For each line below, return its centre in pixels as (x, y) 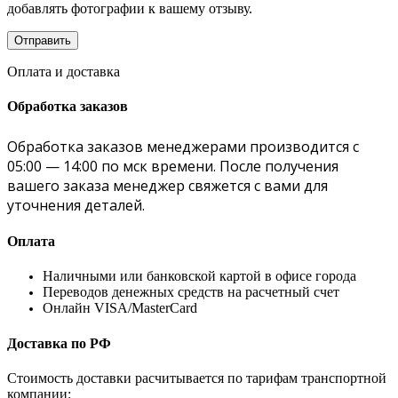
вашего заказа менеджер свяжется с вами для (167, 185)
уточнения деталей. (76, 205)
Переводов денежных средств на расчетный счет (191, 292)
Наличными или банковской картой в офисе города (199, 276)
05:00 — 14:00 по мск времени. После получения (173, 166)
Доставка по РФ (59, 343)
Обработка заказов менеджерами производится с (183, 146)
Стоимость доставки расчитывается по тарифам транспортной (197, 378)
